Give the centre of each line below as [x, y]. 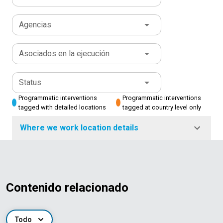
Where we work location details [79, 128]
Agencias [35, 25]
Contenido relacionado [67, 188]
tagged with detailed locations [62, 108]
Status [30, 83]
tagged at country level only [162, 108]
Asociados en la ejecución [64, 54]
